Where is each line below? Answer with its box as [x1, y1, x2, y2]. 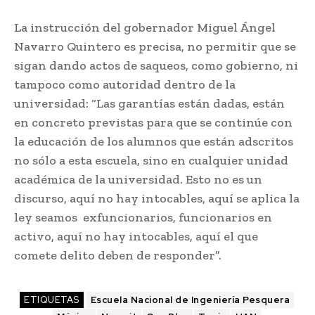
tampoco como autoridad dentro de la [14, 77, 236, 93]
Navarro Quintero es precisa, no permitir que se [14, 39, 296, 55]
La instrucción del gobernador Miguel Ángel [14, 20, 276, 36]
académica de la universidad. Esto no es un [14, 172, 262, 188]
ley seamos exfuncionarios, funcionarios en [14, 210, 272, 226]
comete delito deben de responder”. [14, 247, 221, 264]
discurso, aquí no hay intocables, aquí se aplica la [14, 191, 300, 207]
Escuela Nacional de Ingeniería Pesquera [90, 294, 290, 307]
